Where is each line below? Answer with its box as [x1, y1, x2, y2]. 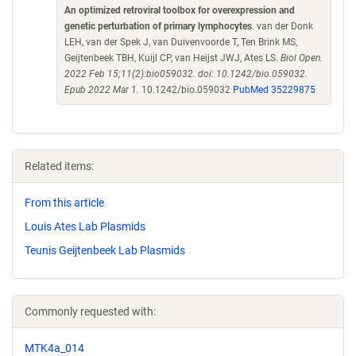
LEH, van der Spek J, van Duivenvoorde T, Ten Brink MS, [64, 37, 297, 48]
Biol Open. [281, 52, 323, 64]
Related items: [25, 160, 94, 172]
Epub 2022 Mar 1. [64, 84, 139, 95]
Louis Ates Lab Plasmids [25, 219, 145, 233]
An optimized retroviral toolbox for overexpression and [64, 5, 295, 16]
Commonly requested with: [25, 304, 156, 318]
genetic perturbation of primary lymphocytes [64, 21, 252, 32]
